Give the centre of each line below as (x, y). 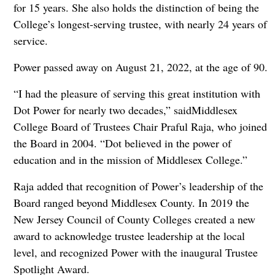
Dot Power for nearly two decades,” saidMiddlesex (125, 110)
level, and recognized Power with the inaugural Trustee (135, 253)
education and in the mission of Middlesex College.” (130, 160)
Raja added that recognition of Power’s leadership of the (138, 186)
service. (30, 41)
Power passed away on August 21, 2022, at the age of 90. (140, 67)
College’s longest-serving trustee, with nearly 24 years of (140, 24)
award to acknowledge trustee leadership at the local (129, 236)
